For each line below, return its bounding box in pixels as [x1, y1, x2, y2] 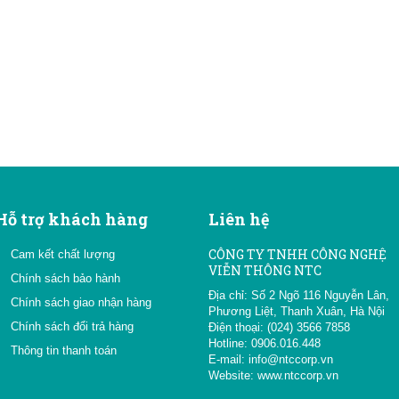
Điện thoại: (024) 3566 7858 [208, 321, 350, 334]
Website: [208, 369, 257, 382]
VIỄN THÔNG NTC [208, 262, 322, 279]
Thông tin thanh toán [11, 344, 117, 357]
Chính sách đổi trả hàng [11, 320, 134, 333]
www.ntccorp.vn [257, 369, 338, 382]
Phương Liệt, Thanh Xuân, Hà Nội [208, 305, 385, 318]
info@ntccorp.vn [248, 353, 333, 366]
